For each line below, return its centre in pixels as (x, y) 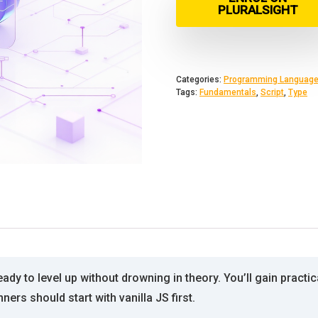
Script (272, 92)
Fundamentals (228, 92)
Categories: (200, 79)
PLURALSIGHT (258, 10)
